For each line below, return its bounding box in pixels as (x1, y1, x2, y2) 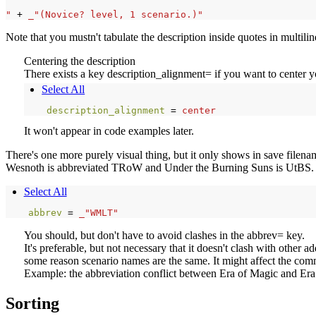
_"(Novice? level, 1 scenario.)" (28, 8, 203, 20)
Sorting (6, 294, 59, 313)
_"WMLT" (79, 207, 119, 219)
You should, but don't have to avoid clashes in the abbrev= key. (23, 229, 305, 242)
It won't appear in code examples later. (23, 125, 194, 138)
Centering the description (23, 54, 135, 67)
